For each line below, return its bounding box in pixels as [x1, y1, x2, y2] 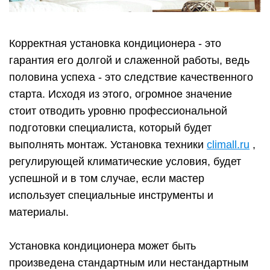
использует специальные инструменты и [9, 189, 213, 202]
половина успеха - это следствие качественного [9, 71, 253, 84]
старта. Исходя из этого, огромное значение [9, 88, 232, 101]
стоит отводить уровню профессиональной [9, 105, 227, 118]
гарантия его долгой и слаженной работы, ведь [9, 54, 250, 67]
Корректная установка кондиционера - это [9, 37, 221, 50]
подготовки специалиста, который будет [9, 122, 212, 134]
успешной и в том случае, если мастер [9, 172, 204, 185]
